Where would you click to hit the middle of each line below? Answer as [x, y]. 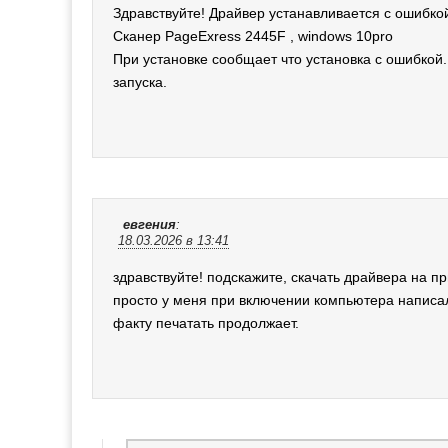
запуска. [140, 81]
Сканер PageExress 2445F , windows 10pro [253, 35]
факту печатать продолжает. [206, 322]
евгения [149, 224]
